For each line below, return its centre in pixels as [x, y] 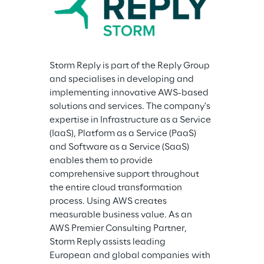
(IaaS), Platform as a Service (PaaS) [124, 133]
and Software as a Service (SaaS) [120, 147]
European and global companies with [131, 255]
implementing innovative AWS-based [130, 93]
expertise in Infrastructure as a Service [131, 120]
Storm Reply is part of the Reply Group [131, 66]
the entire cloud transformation [117, 188]
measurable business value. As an [122, 215]
